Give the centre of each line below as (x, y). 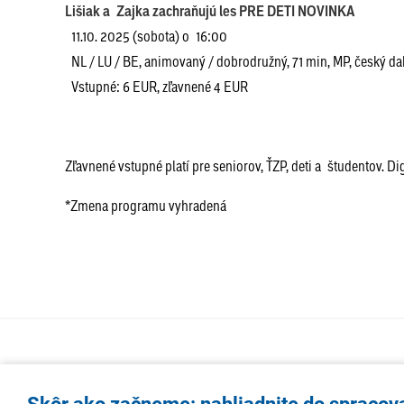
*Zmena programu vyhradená (146, 205)
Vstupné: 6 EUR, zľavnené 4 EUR (156, 86)
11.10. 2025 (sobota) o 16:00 (149, 36)
